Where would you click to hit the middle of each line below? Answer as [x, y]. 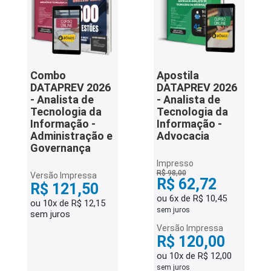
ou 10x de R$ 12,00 [194, 256]
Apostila [178, 75]
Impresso [175, 163]
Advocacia [183, 136]
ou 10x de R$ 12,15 [67, 203]
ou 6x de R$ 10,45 [191, 198]
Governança [60, 148]
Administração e [71, 136]
